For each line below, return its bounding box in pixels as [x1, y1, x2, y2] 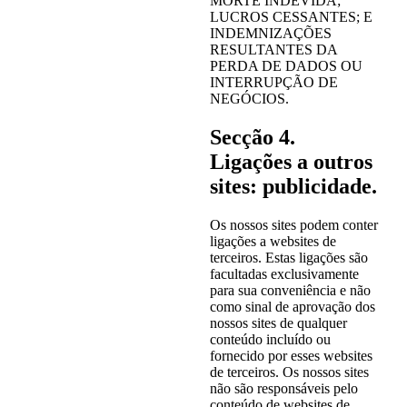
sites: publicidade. [209, 174, 377, 198]
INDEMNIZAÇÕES [209, 25, 332, 41]
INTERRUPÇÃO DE [209, 74, 338, 90]
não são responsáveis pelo [209, 380, 358, 396]
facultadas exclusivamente [209, 265, 359, 282]
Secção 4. [209, 124, 295, 149]
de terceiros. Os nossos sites [209, 363, 369, 380]
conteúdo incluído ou [209, 331, 331, 347]
